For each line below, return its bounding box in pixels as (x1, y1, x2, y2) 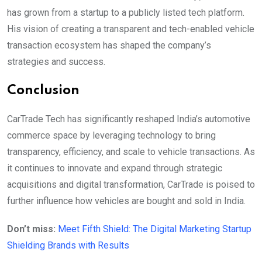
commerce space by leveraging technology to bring (7, 130, 216, 141)
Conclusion (7, 84, 80, 97)
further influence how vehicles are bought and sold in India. (7, 195, 246, 206)
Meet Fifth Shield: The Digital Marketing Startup (58, 223, 251, 235)
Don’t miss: (7, 223, 58, 235)
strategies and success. (7, 56, 105, 67)
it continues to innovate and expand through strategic (7, 163, 222, 174)
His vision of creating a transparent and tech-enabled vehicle (7, 23, 254, 35)
